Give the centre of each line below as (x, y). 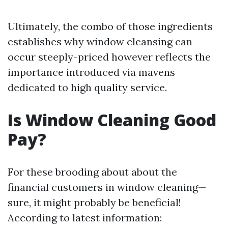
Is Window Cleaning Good (112, 120)
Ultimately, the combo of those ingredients (110, 26)
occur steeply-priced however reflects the (109, 57)
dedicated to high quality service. (87, 87)
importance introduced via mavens (91, 72)
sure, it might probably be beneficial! (94, 202)
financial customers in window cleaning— (107, 187)
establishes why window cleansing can (100, 41)
